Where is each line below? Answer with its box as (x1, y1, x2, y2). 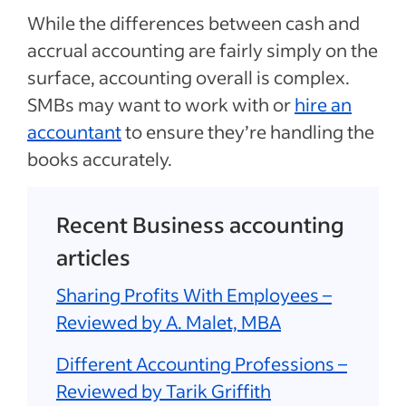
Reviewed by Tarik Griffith (56, 379, 271, 402)
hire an (295, 92, 352, 116)
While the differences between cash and (27, 11, 360, 34)
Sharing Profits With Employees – (56, 283, 332, 306)
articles (56, 243, 130, 271)
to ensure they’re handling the (121, 120, 374, 143)
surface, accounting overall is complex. (27, 65, 350, 89)
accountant (27, 120, 121, 143)
